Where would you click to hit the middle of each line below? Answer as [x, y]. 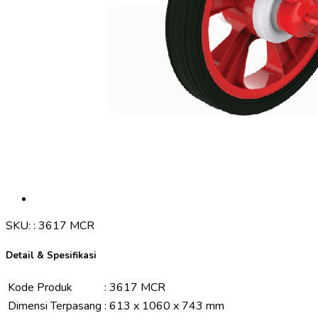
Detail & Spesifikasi [51, 255]
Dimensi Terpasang [55, 306]
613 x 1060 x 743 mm [167, 306]
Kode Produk [40, 288]
